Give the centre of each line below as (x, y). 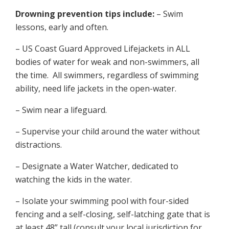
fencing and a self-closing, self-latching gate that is (113, 214)
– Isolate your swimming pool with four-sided (102, 201)
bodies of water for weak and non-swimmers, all (107, 62)
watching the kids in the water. (74, 179)
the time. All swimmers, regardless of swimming (107, 75)
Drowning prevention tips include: (85, 14)
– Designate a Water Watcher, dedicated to (97, 166)
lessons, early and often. (62, 27)
